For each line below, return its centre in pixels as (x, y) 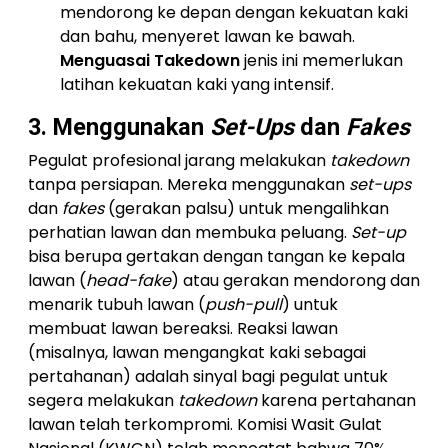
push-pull (243, 304)
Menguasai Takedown (150, 60)
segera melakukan (103, 400)
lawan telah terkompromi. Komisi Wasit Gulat (205, 424)
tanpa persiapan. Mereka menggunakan (188, 184)
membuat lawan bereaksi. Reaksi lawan (183, 328)
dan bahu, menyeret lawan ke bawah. (207, 36)
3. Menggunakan (119, 127)
